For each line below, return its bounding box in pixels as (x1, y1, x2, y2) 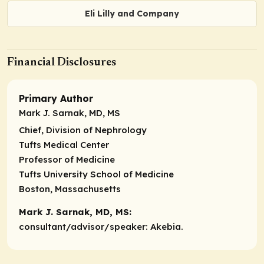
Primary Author (19, 93, 93, 105)
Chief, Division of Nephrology (19, 124, 147, 136)
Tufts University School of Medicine (19, 169, 174, 180)
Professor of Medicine (19, 154, 115, 166)
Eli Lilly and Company (85, 8, 179, 19)
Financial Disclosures (7, 57, 116, 69)
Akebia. (150, 221, 183, 233)
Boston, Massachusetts (19, 183, 121, 195)
